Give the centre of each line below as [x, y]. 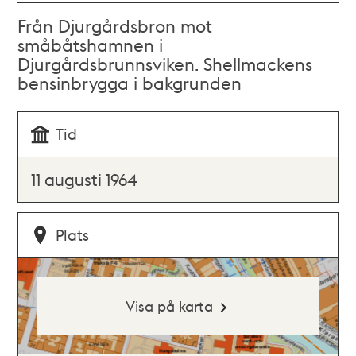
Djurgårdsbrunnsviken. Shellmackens [165, 64]
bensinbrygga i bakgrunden [130, 83]
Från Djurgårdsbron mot [115, 25]
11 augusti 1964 [84, 179]
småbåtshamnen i [91, 44]
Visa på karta [169, 306]
